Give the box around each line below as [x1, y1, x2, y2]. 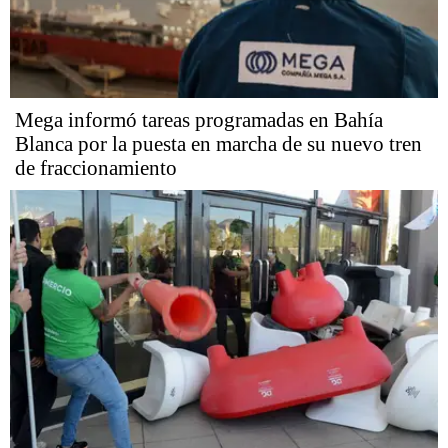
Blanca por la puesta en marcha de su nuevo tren [15, 131, 422, 156]
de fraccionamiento [15, 155, 177, 180]
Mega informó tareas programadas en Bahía [15, 107, 383, 132]
